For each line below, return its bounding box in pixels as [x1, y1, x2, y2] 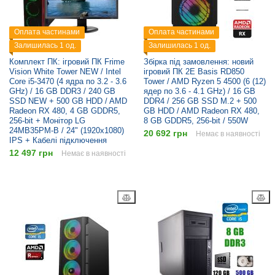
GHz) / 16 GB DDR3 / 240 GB [9, 87, 115, 96]
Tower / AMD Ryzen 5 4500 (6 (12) [144, 77, 266, 87]
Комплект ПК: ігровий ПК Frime [9, 57, 125, 67]
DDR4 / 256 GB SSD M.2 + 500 [144, 96, 257, 106]
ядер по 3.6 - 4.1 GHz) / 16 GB [144, 87, 255, 96]
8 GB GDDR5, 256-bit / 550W [144, 116, 248, 126]
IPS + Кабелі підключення [9, 136, 107, 145]
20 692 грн [144, 128, 187, 139]
